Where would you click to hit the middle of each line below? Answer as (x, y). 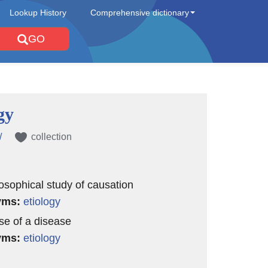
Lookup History (38, 13)
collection (51, 137)
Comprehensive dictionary (140, 13)
